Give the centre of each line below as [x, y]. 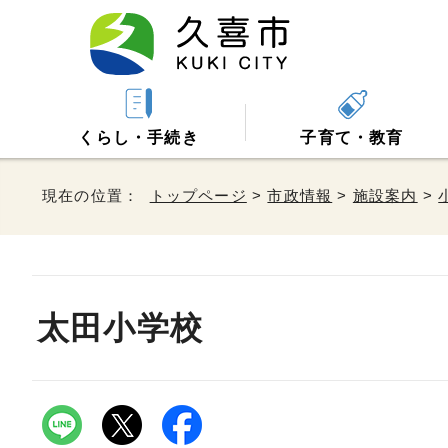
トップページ [198, 195]
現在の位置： [96, 195]
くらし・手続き [138, 137]
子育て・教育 [352, 137]
